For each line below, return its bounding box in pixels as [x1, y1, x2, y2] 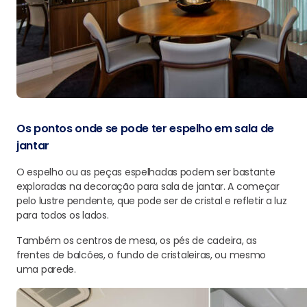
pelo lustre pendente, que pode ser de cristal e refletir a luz [16, 194, 287, 208]
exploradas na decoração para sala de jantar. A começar [16, 180, 280, 193]
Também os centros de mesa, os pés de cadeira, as [16, 234, 257, 247]
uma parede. [16, 262, 76, 276]
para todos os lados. [16, 208, 109, 222]
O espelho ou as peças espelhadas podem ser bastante [16, 165, 275, 179]
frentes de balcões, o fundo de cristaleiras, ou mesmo [16, 248, 267, 262]
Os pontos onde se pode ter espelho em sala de [16, 121, 274, 136]
